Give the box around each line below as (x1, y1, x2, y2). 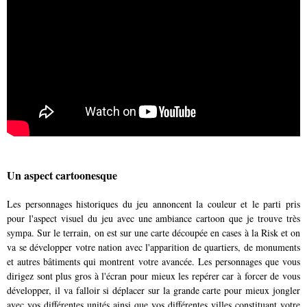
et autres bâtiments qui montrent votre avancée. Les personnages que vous (7, 255, 300, 269)
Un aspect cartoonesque (7, 167, 117, 183)
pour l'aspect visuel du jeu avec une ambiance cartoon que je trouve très (7, 212, 300, 225)
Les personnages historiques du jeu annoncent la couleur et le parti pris (7, 197, 300, 211)
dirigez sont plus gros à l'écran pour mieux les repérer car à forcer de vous (7, 269, 300, 283)
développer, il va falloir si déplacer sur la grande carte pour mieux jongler (7, 284, 300, 297)
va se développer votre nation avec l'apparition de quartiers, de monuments (7, 241, 300, 254)
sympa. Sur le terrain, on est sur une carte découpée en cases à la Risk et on (7, 226, 300, 240)
